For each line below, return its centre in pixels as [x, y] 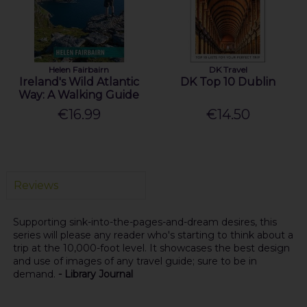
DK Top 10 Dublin [228, 82]
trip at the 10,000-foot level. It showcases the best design [151, 248]
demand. [35, 274]
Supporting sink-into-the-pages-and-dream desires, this [145, 222]
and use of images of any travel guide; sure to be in [135, 261]
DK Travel [228, 70]
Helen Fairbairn [79, 70]
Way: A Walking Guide [79, 95]
